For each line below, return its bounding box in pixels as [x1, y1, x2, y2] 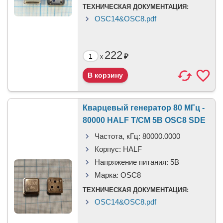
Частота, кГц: [95, 132, 140, 140]
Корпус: [95, 145, 121, 153]
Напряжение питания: [95, 158, 168, 166]
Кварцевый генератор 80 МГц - [83, 104, 205, 112]
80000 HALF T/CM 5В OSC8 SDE [83, 116, 206, 124]
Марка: [95, 171, 118, 179]
